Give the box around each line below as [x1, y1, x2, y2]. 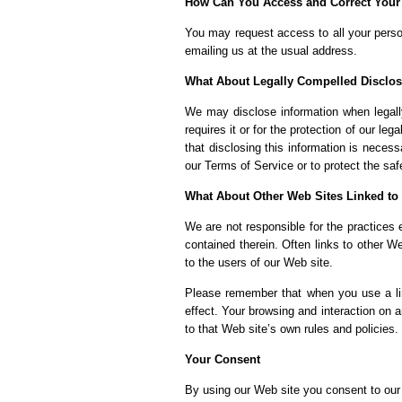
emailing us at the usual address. [185, 44, 357, 57]
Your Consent [185, 353, 260, 366]
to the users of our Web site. [185, 256, 333, 269]
